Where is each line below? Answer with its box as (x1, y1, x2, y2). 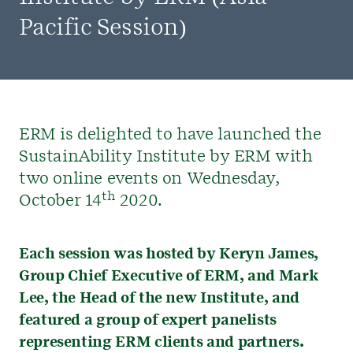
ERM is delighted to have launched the (19, 127, 321, 143)
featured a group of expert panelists (19, 314, 277, 328)
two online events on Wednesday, (19, 171, 280, 187)
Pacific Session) (19, 17, 186, 39)
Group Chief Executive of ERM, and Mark (19, 269, 318, 284)
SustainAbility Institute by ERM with (19, 149, 313, 165)
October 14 (19, 193, 102, 209)
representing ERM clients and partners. (19, 336, 304, 350)
